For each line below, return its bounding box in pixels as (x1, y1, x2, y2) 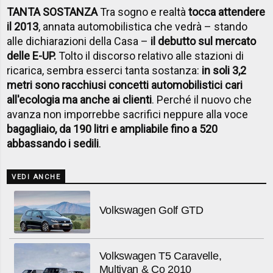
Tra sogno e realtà (97, 5, 189, 18)
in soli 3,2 (202, 63, 247, 77)
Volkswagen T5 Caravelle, (99, 249, 222, 262)
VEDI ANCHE (12, 172, 61, 181)
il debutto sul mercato (151, 34, 257, 48)
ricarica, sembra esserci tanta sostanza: (7, 63, 202, 77)
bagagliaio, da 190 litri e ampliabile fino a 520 (7, 122, 218, 135)
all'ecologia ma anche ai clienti (7, 93, 152, 106)
